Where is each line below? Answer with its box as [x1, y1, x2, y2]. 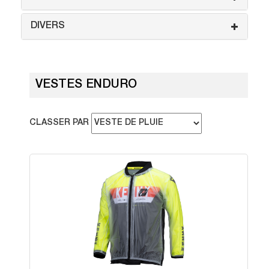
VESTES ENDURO [35, 79, 137, 91]
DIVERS [31, 22, 65, 31]
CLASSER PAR [29, 119, 91, 127]
